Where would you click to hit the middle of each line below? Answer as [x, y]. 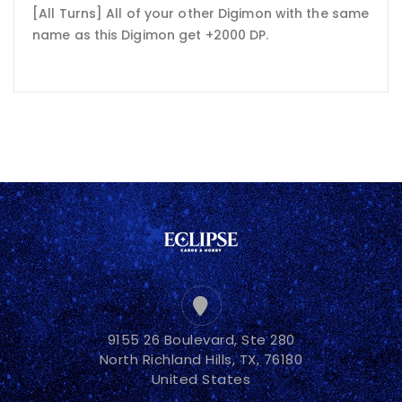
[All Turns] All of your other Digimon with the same [201, 14]
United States [201, 379]
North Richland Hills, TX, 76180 [201, 359]
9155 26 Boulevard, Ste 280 [201, 339]
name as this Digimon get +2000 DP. [151, 35]
